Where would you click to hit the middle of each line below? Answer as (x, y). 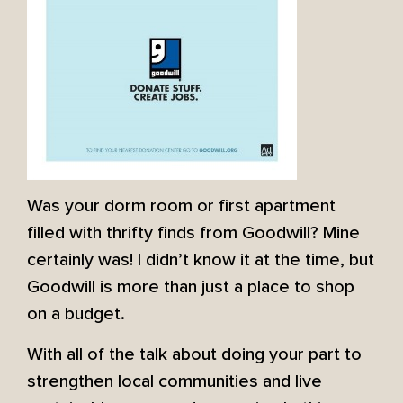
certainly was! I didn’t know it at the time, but (201, 260)
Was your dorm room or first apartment (181, 206)
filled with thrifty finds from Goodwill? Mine (193, 233)
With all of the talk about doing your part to (194, 354)
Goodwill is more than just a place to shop (191, 287)
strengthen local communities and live (175, 381)
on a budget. (76, 314)
